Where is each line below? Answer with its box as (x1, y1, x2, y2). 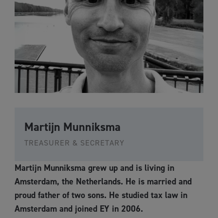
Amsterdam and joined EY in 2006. (15, 203, 143, 215)
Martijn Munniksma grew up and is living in (15, 162, 174, 174)
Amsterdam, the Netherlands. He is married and (15, 176, 192, 188)
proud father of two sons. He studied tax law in (15, 189, 187, 201)
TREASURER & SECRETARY (24, 138, 125, 148)
